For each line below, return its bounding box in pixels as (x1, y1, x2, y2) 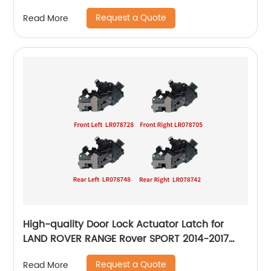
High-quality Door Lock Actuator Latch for (23, 217, 224, 233)
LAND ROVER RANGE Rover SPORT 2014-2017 (23, 231, 229, 247)
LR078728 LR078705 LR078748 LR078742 (23, 246, 213, 262)
